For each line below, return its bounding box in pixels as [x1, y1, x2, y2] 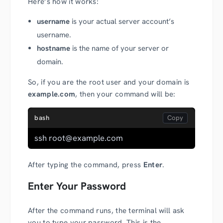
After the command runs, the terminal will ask [28, 206, 185, 216]
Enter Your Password [28, 179, 126, 193]
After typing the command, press [28, 159, 143, 170]
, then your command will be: [75, 89, 176, 99]
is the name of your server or [70, 43, 169, 53]
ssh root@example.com [34, 132, 123, 143]
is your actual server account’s [70, 16, 174, 26]
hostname [37, 43, 70, 53]
